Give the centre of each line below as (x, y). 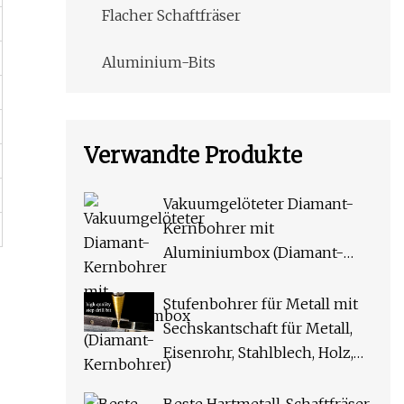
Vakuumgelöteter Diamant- (258, 204)
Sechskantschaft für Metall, (258, 329)
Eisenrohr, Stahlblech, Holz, (258, 353)
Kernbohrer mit (219, 229)
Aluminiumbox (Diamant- (253, 253)
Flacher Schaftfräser (171, 16)
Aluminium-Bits (159, 63)
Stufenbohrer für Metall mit (261, 304)
